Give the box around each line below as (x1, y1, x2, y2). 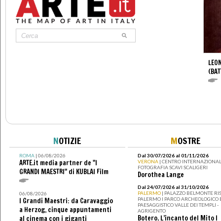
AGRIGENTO (137, 208, 166, 214)
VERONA (137, 158, 159, 165)
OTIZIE (59, 134, 81, 147)
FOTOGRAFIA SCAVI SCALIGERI (137, 164, 208, 171)
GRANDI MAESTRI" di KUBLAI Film (19, 167, 109, 177)
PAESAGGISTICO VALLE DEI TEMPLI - (137, 202, 219, 208)
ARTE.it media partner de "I (19, 158, 97, 168)
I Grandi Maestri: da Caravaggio (19, 196, 113, 206)
